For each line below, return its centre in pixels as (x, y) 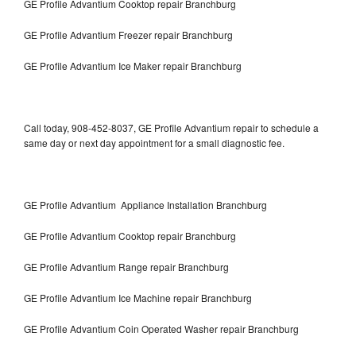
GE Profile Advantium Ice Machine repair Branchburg (138, 297)
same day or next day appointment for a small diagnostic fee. (154, 142)
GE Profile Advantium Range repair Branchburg (126, 266)
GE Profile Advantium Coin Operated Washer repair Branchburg (161, 328)
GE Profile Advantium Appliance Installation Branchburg (145, 204)
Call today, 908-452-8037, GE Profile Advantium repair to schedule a (171, 127)
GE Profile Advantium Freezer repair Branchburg (130, 34)
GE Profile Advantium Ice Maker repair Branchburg (133, 65)
